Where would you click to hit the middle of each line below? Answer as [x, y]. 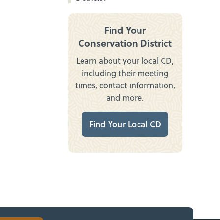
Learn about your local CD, [125, 61]
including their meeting [125, 73]
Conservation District [125, 43]
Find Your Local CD [125, 124]
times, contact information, [125, 85]
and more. [125, 98]
